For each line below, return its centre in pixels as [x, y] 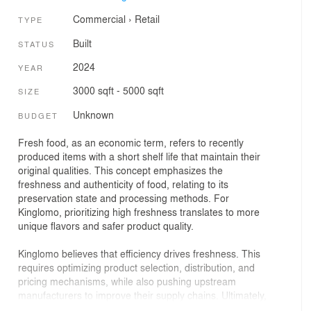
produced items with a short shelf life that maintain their [139, 157]
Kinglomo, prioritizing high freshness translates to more [139, 212]
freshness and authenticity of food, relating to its [123, 184]
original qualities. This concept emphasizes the [120, 170]
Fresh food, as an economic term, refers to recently [131, 143]
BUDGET [38, 115]
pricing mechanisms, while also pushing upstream [127, 281]
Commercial [99, 19]
